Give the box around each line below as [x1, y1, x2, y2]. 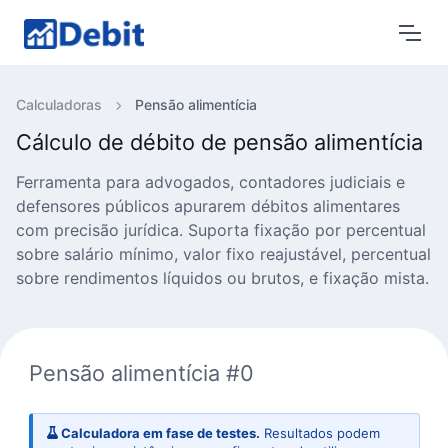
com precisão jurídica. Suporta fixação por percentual [16, 220, 426, 240]
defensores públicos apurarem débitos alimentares [16, 196, 400, 216]
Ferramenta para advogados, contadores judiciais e [16, 172, 405, 192]
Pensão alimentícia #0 [28, 359, 254, 386]
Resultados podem [259, 424, 380, 441]
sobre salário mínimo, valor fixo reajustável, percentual [16, 244, 431, 264]
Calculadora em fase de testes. [57, 424, 260, 441]
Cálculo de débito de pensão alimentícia [16, 129, 423, 155]
